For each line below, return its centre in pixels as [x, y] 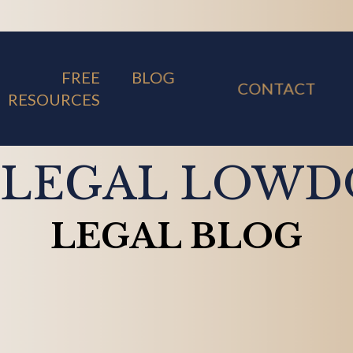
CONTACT [277, 88]
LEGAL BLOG [176, 236]
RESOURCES [54, 99]
